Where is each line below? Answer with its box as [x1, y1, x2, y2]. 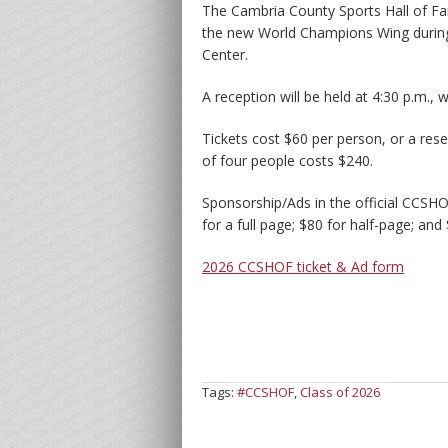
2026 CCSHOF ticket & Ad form [202, 257, 404, 276]
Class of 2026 [300, 383, 380, 401]
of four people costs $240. [202, 151, 373, 170]
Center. [202, 45, 248, 64]
